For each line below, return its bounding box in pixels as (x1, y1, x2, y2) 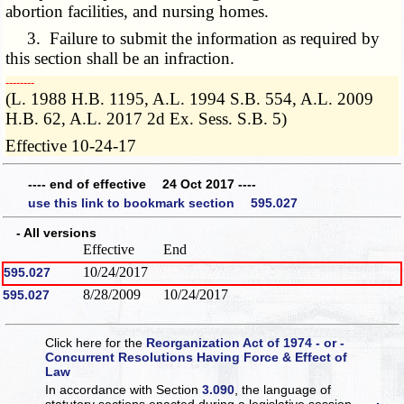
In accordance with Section (45, 381, 203, 397)
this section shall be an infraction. (5, 49, 235, 69)
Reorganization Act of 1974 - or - (146, 335, 345, 350)
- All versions (4, 225, 96, 241)
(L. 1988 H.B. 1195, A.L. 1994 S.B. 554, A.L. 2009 (5, 89, 374, 109)
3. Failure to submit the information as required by (5, 29, 381, 49)
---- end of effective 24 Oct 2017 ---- (28, 176, 256, 191)
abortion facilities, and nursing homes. (5, 2, 270, 22)
